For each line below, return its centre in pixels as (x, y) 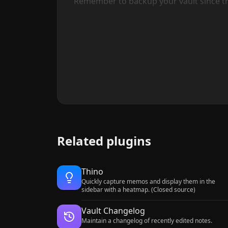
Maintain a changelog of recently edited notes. (147, 221)
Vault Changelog (113, 211)
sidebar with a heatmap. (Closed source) (138, 190)
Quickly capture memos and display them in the (148, 181)
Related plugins (104, 141)
